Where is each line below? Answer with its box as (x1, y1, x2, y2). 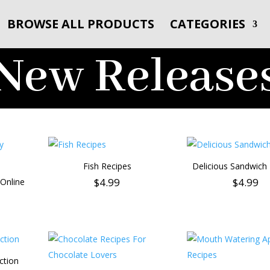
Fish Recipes (83, 160, 131, 172)
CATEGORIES (170, 16, 245, 32)
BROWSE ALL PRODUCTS (7, 16, 154, 32)
